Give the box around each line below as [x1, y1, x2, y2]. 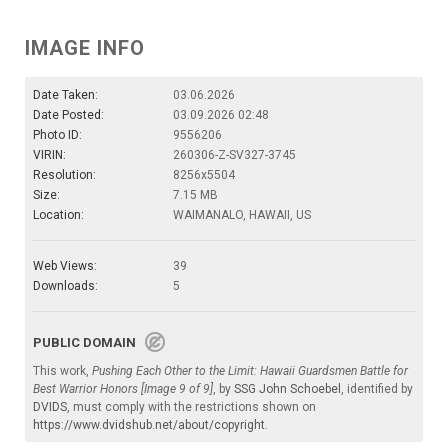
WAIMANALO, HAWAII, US [173, 208, 311, 223]
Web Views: [33, 259, 97, 274]
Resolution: [33, 168, 96, 183]
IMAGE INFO [25, 36, 145, 61]
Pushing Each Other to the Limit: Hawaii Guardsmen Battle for [92, 364, 408, 379]
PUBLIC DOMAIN [33, 335, 145, 351]
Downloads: [33, 279, 98, 294]
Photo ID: [33, 128, 82, 143]
